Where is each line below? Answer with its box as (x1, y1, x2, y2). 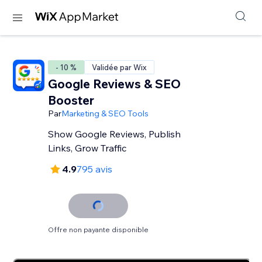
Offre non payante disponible (48, 225, 149, 234)
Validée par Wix (92, 63, 147, 72)
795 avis (77, 163, 113, 175)
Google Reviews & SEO (48, 76, 181, 91)
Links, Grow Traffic (48, 142, 127, 154)
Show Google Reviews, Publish (48, 128, 181, 140)
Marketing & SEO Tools (61, 108, 149, 119)
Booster (48, 92, 95, 108)
